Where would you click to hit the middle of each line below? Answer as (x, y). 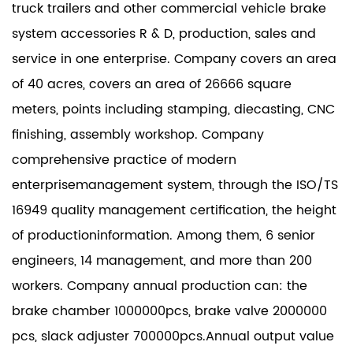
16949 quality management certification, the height (174, 210)
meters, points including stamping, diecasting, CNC (173, 110)
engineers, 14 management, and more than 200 (162, 261)
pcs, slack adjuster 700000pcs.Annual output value (173, 336)
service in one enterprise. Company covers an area (174, 59)
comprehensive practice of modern (124, 160)
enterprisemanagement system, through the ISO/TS (175, 185)
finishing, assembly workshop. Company (138, 135)
